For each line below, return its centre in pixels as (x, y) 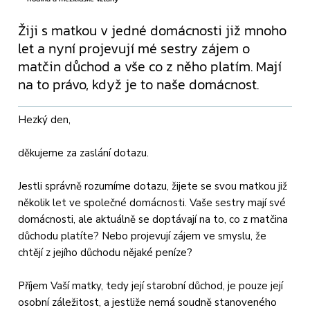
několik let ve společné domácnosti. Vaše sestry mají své (152, 203)
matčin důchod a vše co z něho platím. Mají (150, 66)
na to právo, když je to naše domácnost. (139, 84)
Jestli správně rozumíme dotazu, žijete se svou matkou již (153, 186)
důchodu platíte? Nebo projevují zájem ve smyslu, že (143, 236)
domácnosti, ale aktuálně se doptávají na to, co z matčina (153, 220)
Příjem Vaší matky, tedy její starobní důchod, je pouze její (151, 286)
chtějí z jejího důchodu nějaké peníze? (106, 253)
